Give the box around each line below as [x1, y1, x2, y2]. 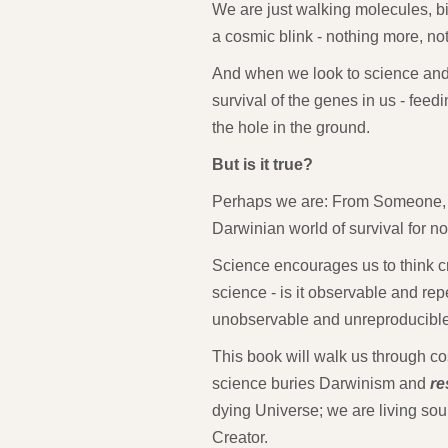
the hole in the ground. [212, 118, 370, 136]
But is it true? [212, 155, 313, 173]
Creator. [212, 428, 268, 446]
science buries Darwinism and [212, 374, 430, 392]
